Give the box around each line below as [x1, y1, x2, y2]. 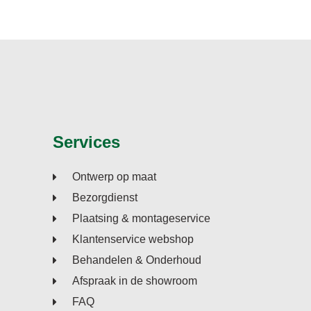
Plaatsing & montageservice [72, 212, 210, 225]
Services [53, 133, 120, 152]
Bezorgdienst [72, 192, 137, 204]
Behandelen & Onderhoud [72, 254, 201, 267]
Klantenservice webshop [72, 233, 194, 246]
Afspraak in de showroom [72, 275, 197, 287]
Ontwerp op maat [72, 171, 156, 183]
